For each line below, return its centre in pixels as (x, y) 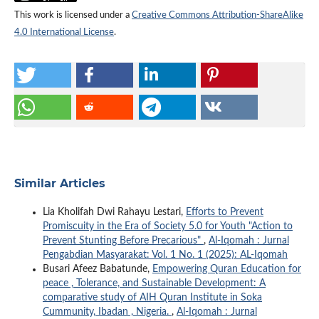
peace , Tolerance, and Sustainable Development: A (154, 283)
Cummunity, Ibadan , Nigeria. (107, 312)
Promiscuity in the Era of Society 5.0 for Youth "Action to (167, 226)
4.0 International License (64, 32)
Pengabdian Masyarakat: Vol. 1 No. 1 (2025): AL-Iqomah (165, 255)
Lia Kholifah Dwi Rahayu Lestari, (114, 212)
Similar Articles (59, 183)
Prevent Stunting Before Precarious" (123, 240)
